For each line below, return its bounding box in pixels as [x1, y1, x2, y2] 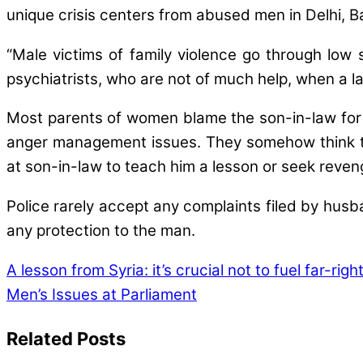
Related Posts [6, 327, 126, 349]
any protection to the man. [6, 221, 195, 241]
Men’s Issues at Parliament [6, 284, 197, 304]
